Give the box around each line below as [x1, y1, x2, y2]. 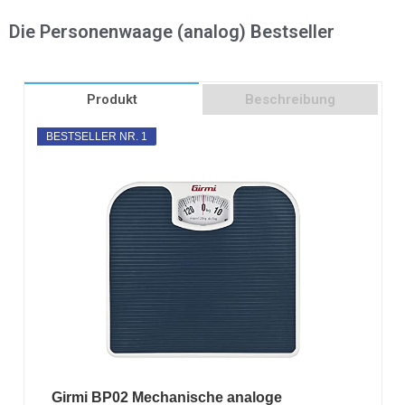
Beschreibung [245, 90, 336, 108]
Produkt [86, 90, 137, 108]
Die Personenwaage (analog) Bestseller [9, 20, 334, 42]
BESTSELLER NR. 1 [45, 129, 147, 143]
